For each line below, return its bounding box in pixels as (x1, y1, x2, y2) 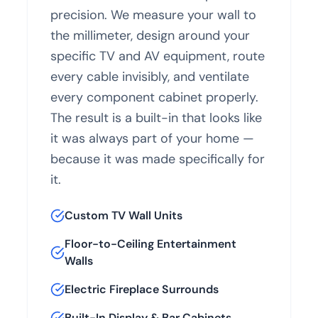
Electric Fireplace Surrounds (65, 281, 219, 297)
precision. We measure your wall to (50, 6, 257, 23)
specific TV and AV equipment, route (50, 47, 265, 65)
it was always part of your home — (50, 129, 255, 147)
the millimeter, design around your (50, 26, 251, 44)
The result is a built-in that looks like (50, 109, 263, 126)
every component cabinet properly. (50, 88, 259, 106)
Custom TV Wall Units (65, 207, 183, 223)
